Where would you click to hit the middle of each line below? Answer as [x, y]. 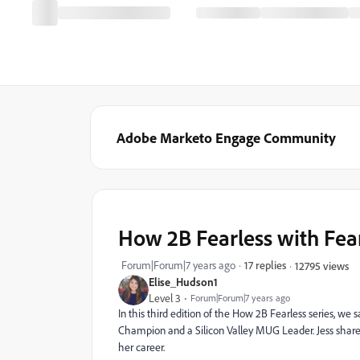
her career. [141, 347]
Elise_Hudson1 [183, 282]
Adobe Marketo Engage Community [226, 137]
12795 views [322, 265]
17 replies [265, 265]
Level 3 [165, 298]
